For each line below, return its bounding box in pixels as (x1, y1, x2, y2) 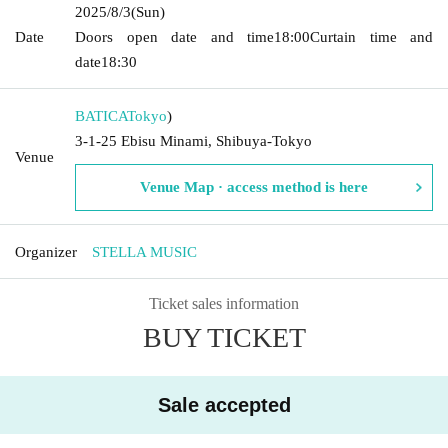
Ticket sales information (149, 294, 299, 312)
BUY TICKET (142, 321, 306, 353)
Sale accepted (157, 393, 291, 416)
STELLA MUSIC (92, 243, 197, 260)
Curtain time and (310, 28, 433, 45)
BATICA (75, 107, 127, 124)
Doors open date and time (75, 28, 274, 45)
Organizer (15, 243, 77, 260)
